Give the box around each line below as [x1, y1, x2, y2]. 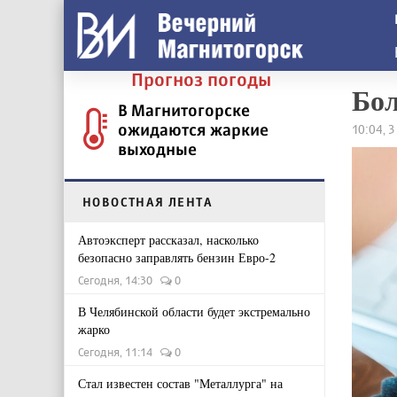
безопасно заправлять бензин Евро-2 [78, 249, 276, 266]
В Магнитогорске [118, 100, 250, 120]
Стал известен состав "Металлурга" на [78, 375, 283, 392]
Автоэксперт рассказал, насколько [78, 231, 259, 248]
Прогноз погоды [131, 68, 271, 90]
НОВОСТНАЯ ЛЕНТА [82, 194, 213, 209]
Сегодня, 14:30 [78, 273, 160, 287]
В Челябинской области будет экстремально [78, 303, 310, 320]
